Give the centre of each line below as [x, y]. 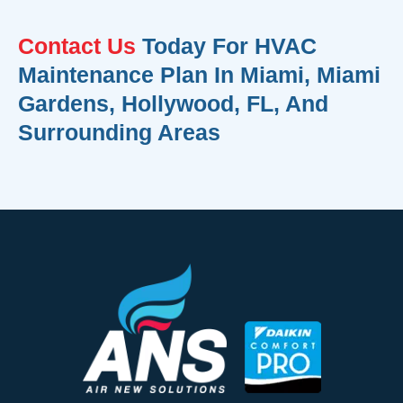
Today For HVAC [226, 45]
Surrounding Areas [119, 132]
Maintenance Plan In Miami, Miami [199, 74]
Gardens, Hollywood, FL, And [173, 103]
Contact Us [77, 45]
